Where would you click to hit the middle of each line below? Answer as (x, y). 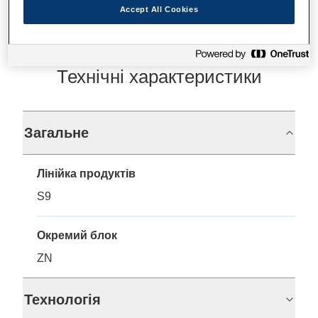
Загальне (56, 133)
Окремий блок (77, 235)
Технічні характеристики (159, 77)
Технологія (62, 300)
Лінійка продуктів (86, 174)
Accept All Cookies (159, 9)
